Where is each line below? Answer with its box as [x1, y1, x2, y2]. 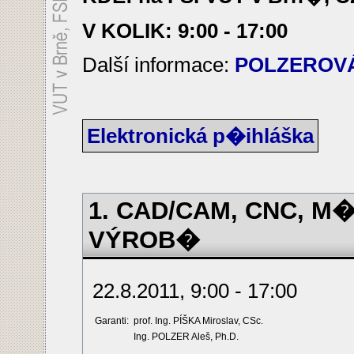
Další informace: [82, 53, 235, 77]
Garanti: [95, 315, 129, 327]
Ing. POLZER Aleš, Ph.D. [134, 331, 239, 343]
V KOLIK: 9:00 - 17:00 [82, 19, 288, 43]
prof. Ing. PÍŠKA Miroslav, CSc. [134, 315, 263, 327]
